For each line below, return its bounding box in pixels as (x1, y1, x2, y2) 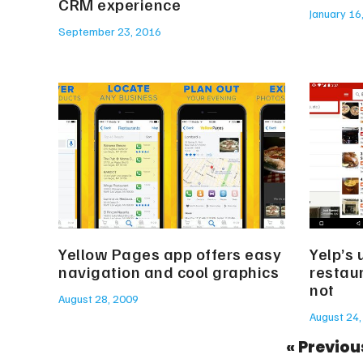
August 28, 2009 (58, 291, 139, 305)
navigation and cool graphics (58, 260, 279, 282)
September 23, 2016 (58, 24, 161, 39)
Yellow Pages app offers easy (58, 242, 281, 264)
